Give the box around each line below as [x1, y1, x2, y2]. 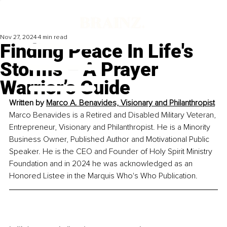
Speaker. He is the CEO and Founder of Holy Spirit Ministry [9, 146, 214, 157]
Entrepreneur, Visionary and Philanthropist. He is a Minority [9, 122, 212, 133]
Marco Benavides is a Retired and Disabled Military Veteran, [9, 110, 218, 121]
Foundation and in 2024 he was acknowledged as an [9, 159, 195, 169]
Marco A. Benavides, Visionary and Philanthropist [46, 98, 215, 108]
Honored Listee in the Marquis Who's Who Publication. [9, 171, 198, 181]
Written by [9, 98, 46, 108]
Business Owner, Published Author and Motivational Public [9, 134, 211, 145]
